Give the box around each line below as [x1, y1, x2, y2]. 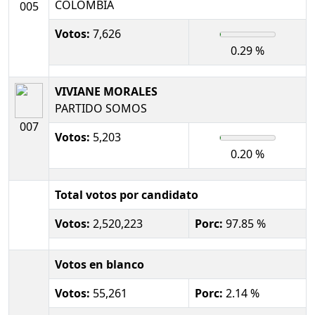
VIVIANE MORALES [55, 83, 157, 99]
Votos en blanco [55, 256, 144, 272]
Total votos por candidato [55, 186, 198, 202]
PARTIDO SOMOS [55, 100, 147, 116]
